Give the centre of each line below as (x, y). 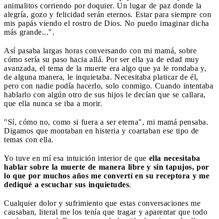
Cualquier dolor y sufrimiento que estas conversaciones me (102, 203)
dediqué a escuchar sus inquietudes (66, 184)
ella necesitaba (175, 158)
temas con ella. (29, 139)
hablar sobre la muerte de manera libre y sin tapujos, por (107, 167)
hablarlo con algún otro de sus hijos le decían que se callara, (105, 94)
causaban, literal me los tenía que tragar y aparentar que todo (106, 212)
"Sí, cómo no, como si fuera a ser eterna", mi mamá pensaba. (106, 122)
